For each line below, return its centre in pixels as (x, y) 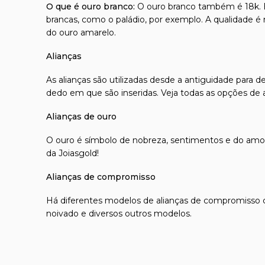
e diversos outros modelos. (135, 214)
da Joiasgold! (72, 153)
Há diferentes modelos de (101, 201)
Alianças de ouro (81, 116)
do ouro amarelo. (81, 32)
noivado (62, 214)
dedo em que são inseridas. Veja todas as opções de (154, 93)
